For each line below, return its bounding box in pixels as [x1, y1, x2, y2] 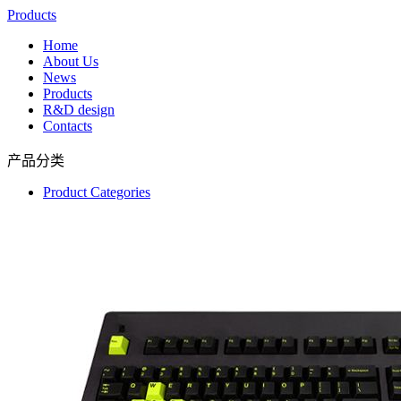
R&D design [43, 102, 115, 117]
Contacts [43, 118, 92, 133]
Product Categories [43, 184, 150, 200]
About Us [43, 54, 98, 69]
